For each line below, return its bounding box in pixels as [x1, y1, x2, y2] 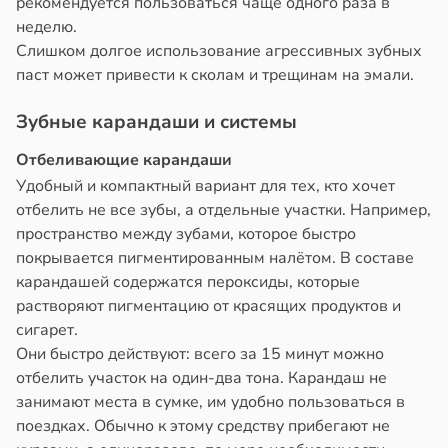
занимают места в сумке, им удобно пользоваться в [16, 391, 405, 414]
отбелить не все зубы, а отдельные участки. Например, [16, 199, 431, 222]
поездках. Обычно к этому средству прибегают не [16, 415, 390, 438]
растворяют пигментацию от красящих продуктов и [16, 295, 401, 318]
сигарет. [16, 319, 78, 342]
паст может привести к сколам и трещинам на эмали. [16, 64, 414, 87]
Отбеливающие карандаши [16, 149, 232, 172]
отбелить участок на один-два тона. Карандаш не [16, 367, 387, 390]
